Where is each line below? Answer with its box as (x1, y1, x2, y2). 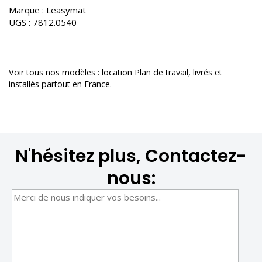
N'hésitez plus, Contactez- (15, 143, 247, 168)
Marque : (9, 4, 46, 16)
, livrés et (188, 66, 222, 78)
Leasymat (46, 4, 86, 16)
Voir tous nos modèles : (9, 66, 102, 78)
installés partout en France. (9, 78, 112, 89)
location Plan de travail (102, 66, 188, 78)
